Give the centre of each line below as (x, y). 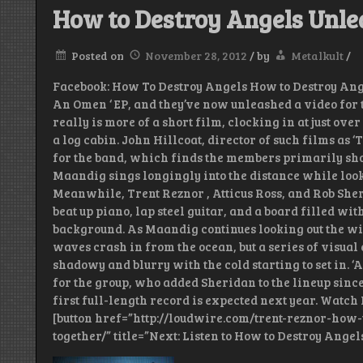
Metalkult (317, 56)
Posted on (99, 56)
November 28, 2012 (196, 56)
